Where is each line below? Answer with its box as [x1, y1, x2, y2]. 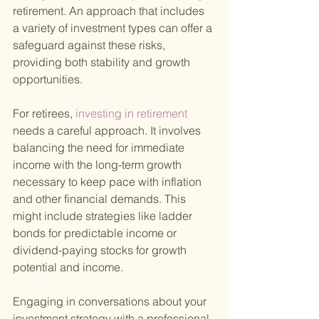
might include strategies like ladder [13, 209, 195, 224]
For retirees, [13, 106, 73, 121]
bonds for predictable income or [13, 226, 179, 241]
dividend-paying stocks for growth [13, 243, 189, 258]
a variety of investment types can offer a [13, 21, 215, 36]
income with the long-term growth [13, 157, 184, 172]
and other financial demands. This [13, 192, 189, 206]
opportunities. [13, 72, 83, 87]
